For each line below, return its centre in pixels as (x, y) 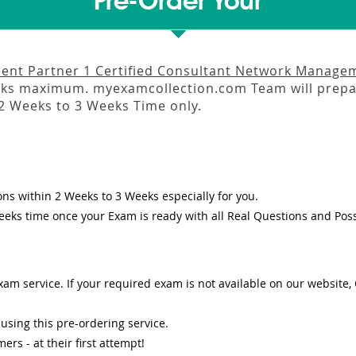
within (35, 196)
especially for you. (209, 196)
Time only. (166, 106)
